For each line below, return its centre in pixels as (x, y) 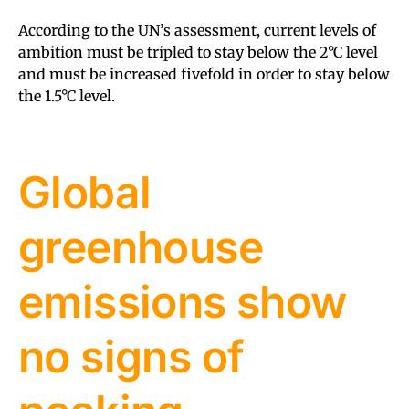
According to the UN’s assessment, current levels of (197, 30)
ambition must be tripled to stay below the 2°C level (198, 52)
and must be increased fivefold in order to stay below (204, 73)
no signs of (131, 356)
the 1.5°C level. (67, 95)
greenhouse (141, 246)
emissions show (183, 301)
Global (85, 192)
